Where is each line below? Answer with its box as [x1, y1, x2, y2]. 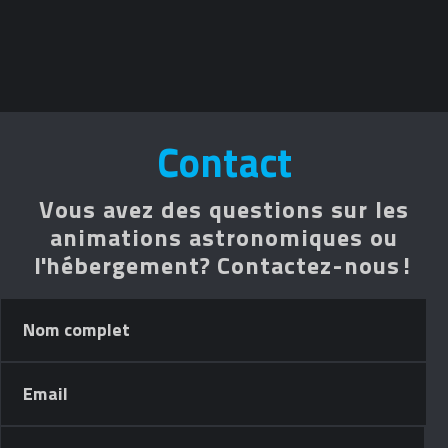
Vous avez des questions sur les [39, 195, 409, 225]
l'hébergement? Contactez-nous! [34, 251, 414, 281]
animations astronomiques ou [50, 223, 398, 253]
